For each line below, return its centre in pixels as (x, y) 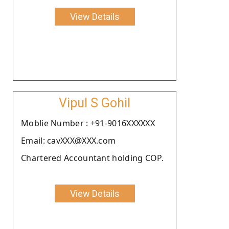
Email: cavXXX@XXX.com (68, 140)
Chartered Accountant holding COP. (92, 158)
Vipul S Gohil (95, 103)
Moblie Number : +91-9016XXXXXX (88, 123)
